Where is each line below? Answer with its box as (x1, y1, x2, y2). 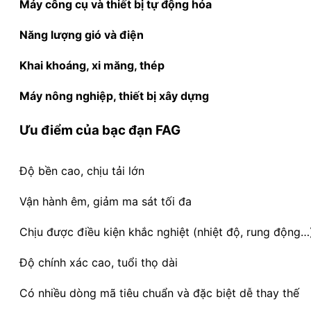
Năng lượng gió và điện (19, 28, 144, 42)
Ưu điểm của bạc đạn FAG (19, 121, 180, 138)
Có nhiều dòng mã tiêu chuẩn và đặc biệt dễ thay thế (19, 285, 299, 300)
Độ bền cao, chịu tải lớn (19, 163, 144, 178)
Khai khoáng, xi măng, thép (19, 58, 165, 73)
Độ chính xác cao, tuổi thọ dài (19, 255, 178, 269)
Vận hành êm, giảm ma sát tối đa (19, 194, 192, 208)
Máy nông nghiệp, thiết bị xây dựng (19, 89, 209, 103)
